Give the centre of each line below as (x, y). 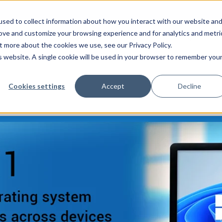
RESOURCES (169, 39)
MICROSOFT (56, 39)
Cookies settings (37, 86)
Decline (189, 86)
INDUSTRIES (113, 39)
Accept (113, 86)
